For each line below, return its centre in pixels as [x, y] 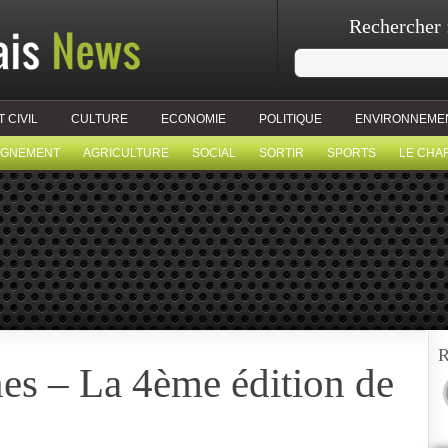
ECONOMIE [193, 119]
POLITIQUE [290, 119]
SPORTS [351, 153]
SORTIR [281, 153]
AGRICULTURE [126, 153]
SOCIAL [214, 153]
